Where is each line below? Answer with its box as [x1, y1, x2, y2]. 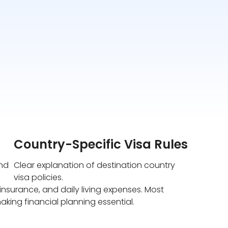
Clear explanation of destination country [14, 159, 176, 172]
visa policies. [14, 172, 64, 184]
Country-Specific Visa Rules [14, 136, 188, 153]
